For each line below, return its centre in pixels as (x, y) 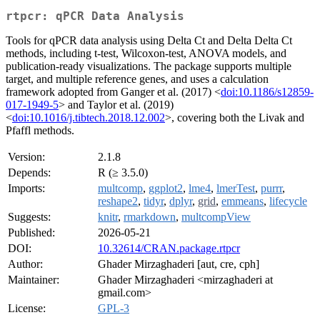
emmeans (242, 201)
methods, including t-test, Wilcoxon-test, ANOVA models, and (146, 54)
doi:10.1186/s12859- (267, 92)
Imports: (26, 189)
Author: (25, 264)
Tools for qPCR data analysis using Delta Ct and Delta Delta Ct (149, 41)
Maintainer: (34, 280)
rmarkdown (150, 217)
